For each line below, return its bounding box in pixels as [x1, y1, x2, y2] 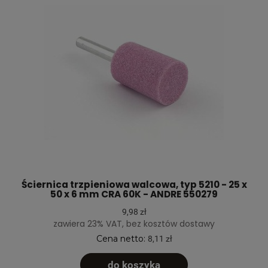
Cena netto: [96, 233, 148, 244]
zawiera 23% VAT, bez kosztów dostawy [53, 217, 215, 230]
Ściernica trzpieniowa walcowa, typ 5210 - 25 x [21, 178, 247, 191]
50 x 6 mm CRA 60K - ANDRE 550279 [50, 188, 218, 201]
